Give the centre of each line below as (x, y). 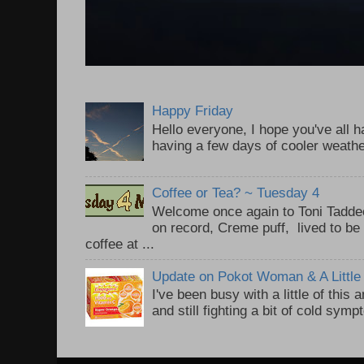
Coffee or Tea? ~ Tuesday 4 (236, 192)
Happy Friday (193, 111)
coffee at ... (120, 243)
